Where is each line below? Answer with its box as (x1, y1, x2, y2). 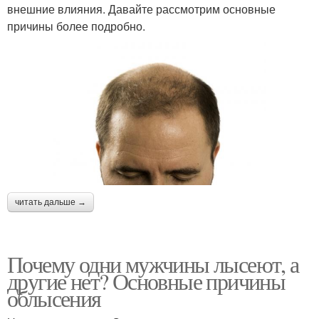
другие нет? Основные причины (7, 265, 286, 296)
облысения (7, 282, 101, 313)
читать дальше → (15, 197, 86, 207)
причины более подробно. (7, 18, 145, 35)
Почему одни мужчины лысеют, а (7, 248, 299, 279)
